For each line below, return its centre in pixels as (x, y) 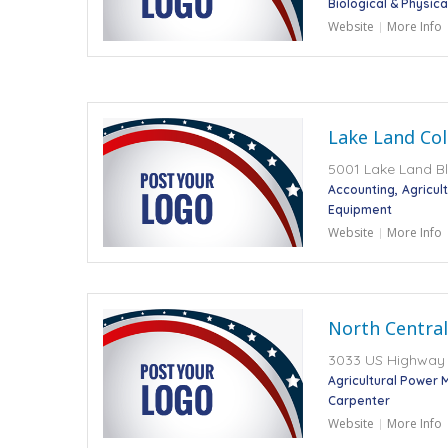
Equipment (360, 209)
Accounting (361, 189)
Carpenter (359, 400)
